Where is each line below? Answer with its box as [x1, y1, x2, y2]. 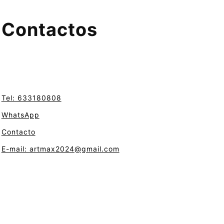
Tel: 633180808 [1, 93, 61, 102]
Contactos [1, 18, 97, 41]
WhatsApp [1, 110, 39, 119]
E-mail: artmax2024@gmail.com [1, 144, 119, 153]
